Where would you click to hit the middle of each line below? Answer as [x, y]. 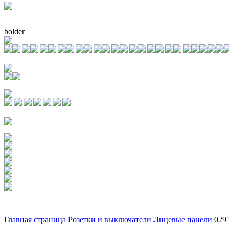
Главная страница [35, 219]
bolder [14, 31]
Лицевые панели [183, 219]
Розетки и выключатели [110, 219]
